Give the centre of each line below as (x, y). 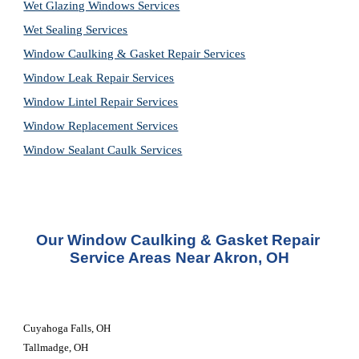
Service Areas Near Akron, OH (179, 258)
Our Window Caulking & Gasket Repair (177, 240)
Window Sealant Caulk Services (103, 150)
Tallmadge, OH (56, 347)
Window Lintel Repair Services (101, 102)
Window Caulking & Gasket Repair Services (135, 54)
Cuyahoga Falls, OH (67, 328)
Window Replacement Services (101, 126)
